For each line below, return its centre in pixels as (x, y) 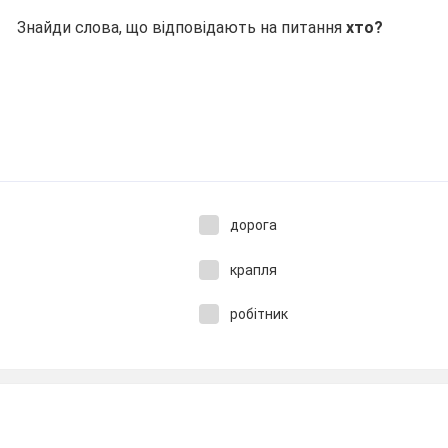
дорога (253, 225)
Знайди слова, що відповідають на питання (182, 27)
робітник (258, 314)
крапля (253, 269)
